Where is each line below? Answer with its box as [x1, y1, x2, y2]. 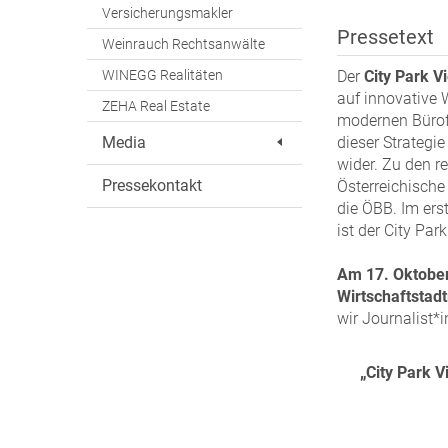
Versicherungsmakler [102, 5, 233, 21]
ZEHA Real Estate [102, 98, 210, 114]
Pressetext [337, 25, 439, 50]
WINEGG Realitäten [102, 67, 223, 83]
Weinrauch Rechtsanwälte [102, 36, 265, 52]
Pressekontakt [102, 176, 202, 195]
